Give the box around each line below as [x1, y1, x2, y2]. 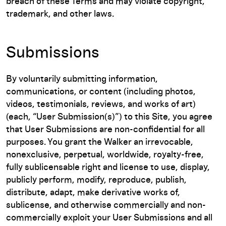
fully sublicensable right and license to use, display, [6, 163, 210, 172]
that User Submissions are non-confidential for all [6, 125, 205, 134]
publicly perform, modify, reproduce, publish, [6, 176, 187, 185]
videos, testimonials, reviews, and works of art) [6, 100, 196, 109]
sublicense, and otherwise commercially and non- [6, 201, 206, 210]
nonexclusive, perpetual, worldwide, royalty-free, [6, 150, 204, 159]
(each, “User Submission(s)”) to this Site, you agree [6, 112, 212, 122]
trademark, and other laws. [6, 10, 114, 19]
